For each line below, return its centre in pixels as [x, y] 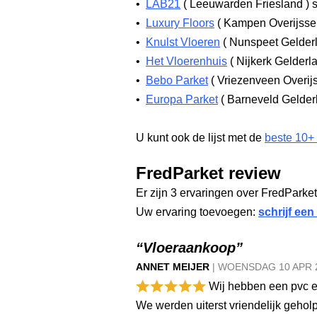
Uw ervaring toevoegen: [197, 212]
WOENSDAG [248, 267]
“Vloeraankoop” [189, 248]
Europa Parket [182, 99]
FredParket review [208, 173]
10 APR [297, 267]
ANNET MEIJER [173, 267]
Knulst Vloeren [183, 42]
